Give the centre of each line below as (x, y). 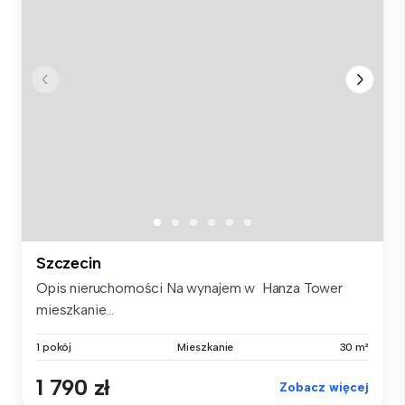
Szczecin (69, 264)
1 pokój (54, 348)
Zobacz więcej (324, 388)
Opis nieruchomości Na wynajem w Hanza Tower (189, 288)
